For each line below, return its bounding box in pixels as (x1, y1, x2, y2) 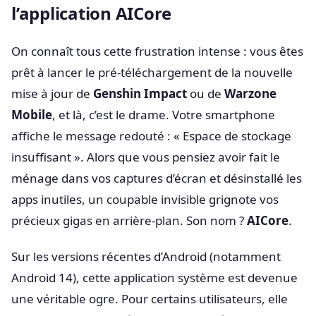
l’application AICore (11, 1, 172, 25)
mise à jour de (11, 85, 93, 102)
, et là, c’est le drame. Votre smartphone (52, 107, 275, 123)
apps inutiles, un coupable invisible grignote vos (11, 191, 279, 207)
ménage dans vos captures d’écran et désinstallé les (11, 170, 302, 186)
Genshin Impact (93, 85, 187, 102)
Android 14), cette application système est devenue (11, 269, 298, 286)
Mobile (11, 107, 52, 123)
